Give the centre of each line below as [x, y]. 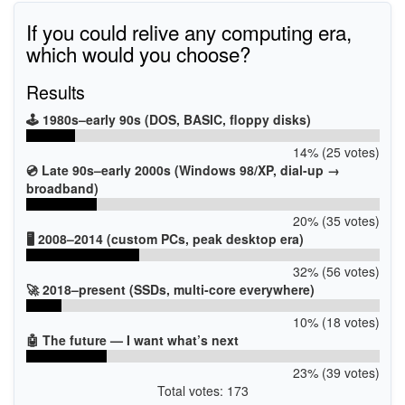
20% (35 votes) [336, 220]
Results [55, 91]
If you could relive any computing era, [188, 31]
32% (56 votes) [336, 271]
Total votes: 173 [202, 390]
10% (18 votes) [336, 321]
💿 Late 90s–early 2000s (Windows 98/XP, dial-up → [183, 170]
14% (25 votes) [336, 151]
